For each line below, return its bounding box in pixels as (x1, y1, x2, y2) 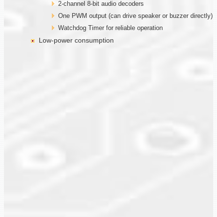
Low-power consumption (39, 36, 114, 44)
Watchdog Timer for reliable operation (58, 24, 163, 31)
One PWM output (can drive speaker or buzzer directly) (58, 12, 213, 19)
